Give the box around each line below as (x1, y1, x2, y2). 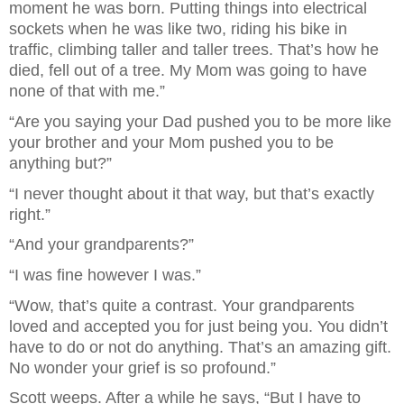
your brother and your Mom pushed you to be (9, 133, 334, 151)
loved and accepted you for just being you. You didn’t (9, 317, 388, 335)
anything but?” (9, 153, 112, 172)
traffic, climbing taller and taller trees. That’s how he (9, 41, 379, 60)
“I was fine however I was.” (9, 265, 201, 284)
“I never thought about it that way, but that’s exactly (9, 184, 374, 203)
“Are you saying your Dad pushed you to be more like (9, 112, 391, 131)
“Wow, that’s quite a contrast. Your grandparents (9, 296, 354, 315)
